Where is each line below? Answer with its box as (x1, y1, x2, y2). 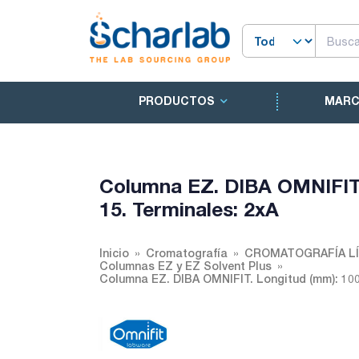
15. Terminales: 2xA (99, 197, 279, 220)
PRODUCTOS (138, 94, 215, 108)
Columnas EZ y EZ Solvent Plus (99, 259, 272, 272)
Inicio (99, 246, 129, 260)
